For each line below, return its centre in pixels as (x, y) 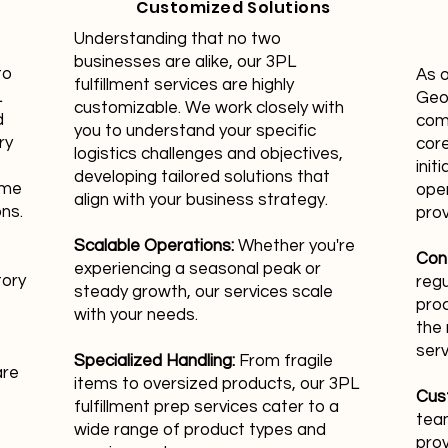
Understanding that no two (177, 39)
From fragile (284, 361)
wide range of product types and (200, 430)
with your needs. (136, 315)
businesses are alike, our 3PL (185, 62)
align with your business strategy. (201, 200)
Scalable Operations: (154, 246)
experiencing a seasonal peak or (197, 269)
